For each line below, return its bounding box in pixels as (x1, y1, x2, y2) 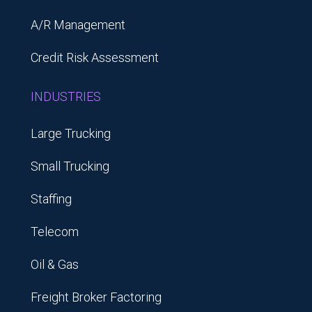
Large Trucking (31, 126, 111, 141)
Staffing (31, 192, 72, 207)
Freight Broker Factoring (31, 290, 162, 305)
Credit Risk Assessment (31, 50, 159, 65)
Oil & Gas (31, 257, 79, 272)
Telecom (31, 224, 79, 240)
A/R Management (31, 17, 125, 33)
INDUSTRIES (31, 89, 101, 104)
